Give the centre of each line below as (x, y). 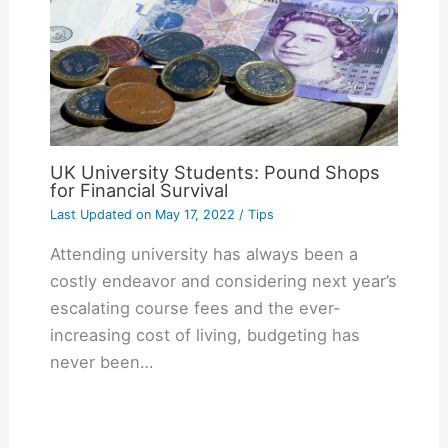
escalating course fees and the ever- (195, 308)
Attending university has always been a (203, 254)
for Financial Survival (138, 189)
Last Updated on (100, 214)
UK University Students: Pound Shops (214, 171)
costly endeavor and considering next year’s (223, 281)
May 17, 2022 (192, 214)
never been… (101, 362)
